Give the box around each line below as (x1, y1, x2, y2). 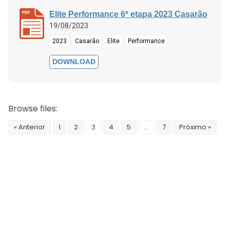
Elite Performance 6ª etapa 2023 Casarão (49, 9, 207, 18)
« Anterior (14, 122, 45, 132)
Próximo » (179, 122, 211, 132)
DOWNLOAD (52, 57, 95, 66)
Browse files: (8, 102, 57, 114)
